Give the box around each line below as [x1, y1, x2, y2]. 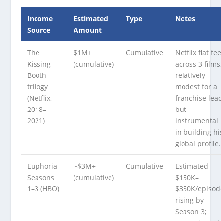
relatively [175, 71, 206, 80]
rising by [175, 195, 204, 205]
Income [27, 14, 53, 24]
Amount [74, 25, 102, 35]
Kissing [27, 59, 51, 69]
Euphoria [27, 161, 58, 171]
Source [27, 25, 51, 35]
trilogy [27, 82, 48, 92]
